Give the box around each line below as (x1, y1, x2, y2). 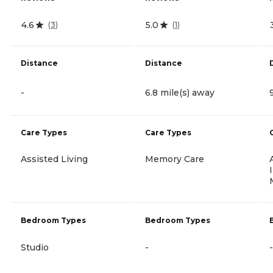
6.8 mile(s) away (145, 87, 214, 98)
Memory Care (145, 153, 204, 165)
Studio (21, 241, 49, 253)
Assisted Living (21, 153, 88, 165)
